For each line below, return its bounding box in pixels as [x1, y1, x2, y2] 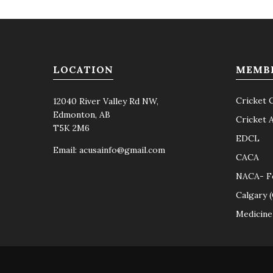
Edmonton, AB [53, 109, 110, 120]
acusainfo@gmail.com [79, 144, 165, 155]
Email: [53, 144, 79, 155]
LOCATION [53, 63, 113, 76]
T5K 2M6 [53, 122, 90, 133]
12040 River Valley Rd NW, [53, 96, 158, 107]
